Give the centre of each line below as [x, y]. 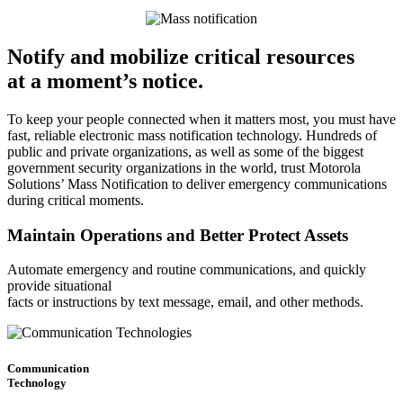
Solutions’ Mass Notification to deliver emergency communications [197, 184]
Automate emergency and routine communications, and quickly [187, 270]
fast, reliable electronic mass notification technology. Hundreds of [192, 135]
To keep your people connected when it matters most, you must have [201, 119]
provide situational [59, 286]
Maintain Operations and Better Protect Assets [178, 235]
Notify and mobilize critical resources [181, 57]
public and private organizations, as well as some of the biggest [185, 151]
